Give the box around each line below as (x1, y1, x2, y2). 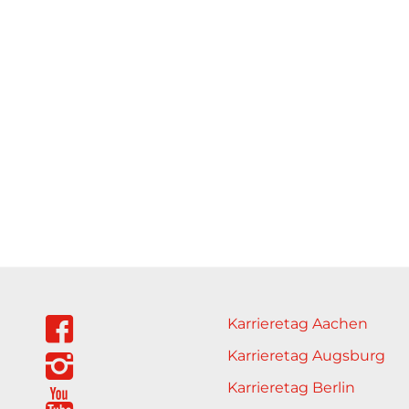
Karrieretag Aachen (227, 314, 369, 332)
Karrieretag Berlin (227, 378, 356, 396)
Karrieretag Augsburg (227, 346, 386, 364)
